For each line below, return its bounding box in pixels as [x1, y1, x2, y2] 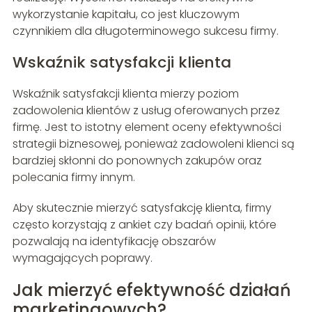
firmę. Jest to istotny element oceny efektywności [12, 119, 281, 136]
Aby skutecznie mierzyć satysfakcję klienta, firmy [12, 200, 272, 217]
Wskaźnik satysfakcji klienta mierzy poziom [12, 86, 239, 102]
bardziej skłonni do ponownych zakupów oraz [12, 153, 262, 169]
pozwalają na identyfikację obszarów [12, 233, 216, 250]
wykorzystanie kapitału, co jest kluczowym [12, 6, 240, 23]
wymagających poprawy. [12, 250, 153, 267]
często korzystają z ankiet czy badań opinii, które [12, 217, 276, 233]
